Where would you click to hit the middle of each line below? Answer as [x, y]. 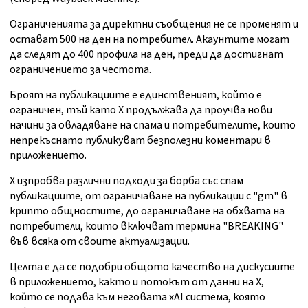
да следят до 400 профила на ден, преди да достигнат [146, 55]
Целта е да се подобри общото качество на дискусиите [152, 267]
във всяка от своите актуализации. [100, 242]
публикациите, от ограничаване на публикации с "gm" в [148, 196]
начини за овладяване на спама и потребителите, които [153, 125]
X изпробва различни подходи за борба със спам [126, 181]
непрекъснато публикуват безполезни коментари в [140, 141]
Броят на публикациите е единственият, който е [136, 95]
